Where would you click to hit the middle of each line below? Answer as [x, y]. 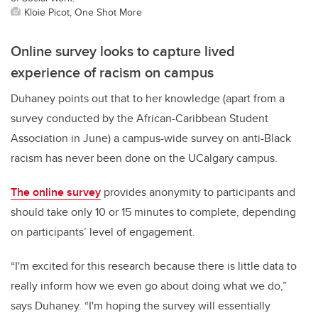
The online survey [56, 192]
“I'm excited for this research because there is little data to [154, 266]
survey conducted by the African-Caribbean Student [139, 119]
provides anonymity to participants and [198, 192]
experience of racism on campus [112, 72]
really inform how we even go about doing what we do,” [149, 286]
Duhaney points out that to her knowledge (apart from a [148, 99]
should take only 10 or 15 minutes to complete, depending [153, 212]
